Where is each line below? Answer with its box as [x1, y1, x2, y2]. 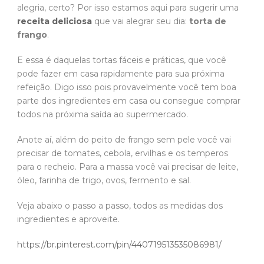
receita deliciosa [17, 16, 92, 27]
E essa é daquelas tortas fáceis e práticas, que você [17, 55, 226, 66]
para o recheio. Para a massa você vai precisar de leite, [17, 161, 238, 173]
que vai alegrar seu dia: [92, 16, 189, 27]
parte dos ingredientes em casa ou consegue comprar [17, 95, 240, 107]
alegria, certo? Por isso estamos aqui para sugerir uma [17, 2, 239, 14]
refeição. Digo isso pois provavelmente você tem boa [17, 82, 236, 93]
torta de [189, 16, 226, 27]
